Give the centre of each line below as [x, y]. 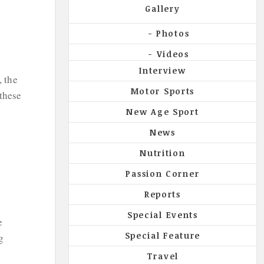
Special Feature [163, 235]
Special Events [162, 214]
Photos [173, 33]
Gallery [163, 8]
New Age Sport [163, 111]
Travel [162, 256]
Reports [162, 194]
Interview [163, 70]
